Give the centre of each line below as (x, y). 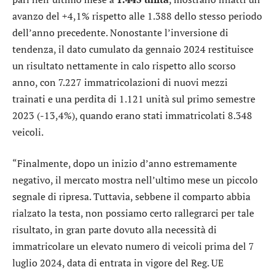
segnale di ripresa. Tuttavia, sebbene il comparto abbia (131, 197)
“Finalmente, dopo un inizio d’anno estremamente (125, 164)
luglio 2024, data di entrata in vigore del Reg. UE (118, 263)
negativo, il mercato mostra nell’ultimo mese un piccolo (135, 180)
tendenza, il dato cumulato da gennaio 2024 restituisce (133, 49)
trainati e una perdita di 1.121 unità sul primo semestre (134, 99)
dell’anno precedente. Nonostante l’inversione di (120, 32)
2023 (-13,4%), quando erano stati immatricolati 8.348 (132, 115)
